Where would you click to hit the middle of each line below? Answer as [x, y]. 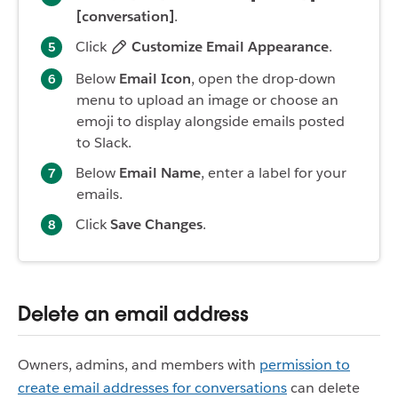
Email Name [160, 172]
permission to [305, 365]
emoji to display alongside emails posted [211, 121]
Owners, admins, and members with [139, 365]
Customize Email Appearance [230, 46]
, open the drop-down [263, 78]
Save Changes [156, 224]
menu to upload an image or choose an [207, 99]
